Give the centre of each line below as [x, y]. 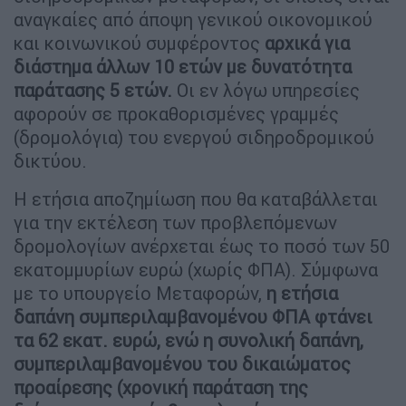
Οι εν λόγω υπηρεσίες [268, 90]
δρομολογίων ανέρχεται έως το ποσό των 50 [202, 246]
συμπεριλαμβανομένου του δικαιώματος [182, 363]
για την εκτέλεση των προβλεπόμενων [175, 222]
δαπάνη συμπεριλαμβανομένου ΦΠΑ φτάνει [193, 316]
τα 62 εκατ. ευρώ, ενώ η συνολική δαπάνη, [188, 340]
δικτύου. [50, 160]
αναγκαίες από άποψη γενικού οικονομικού [193, 19]
